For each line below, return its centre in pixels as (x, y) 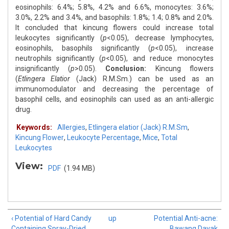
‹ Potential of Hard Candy (51, 219)
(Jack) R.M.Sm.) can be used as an (142, 79)
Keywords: (34, 128)
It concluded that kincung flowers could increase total (114, 28)
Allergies (71, 128)
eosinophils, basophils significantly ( (83, 48)
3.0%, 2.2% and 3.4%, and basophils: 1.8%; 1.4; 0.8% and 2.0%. (114, 18)
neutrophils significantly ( (59, 59)
